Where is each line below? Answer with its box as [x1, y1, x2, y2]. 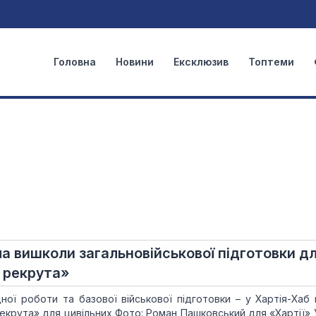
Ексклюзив [174, 56, 229, 68]
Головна [54, 56, 96, 68]
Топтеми [248, 56, 294, 68]
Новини [116, 56, 154, 68]
